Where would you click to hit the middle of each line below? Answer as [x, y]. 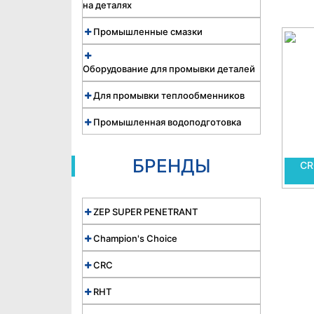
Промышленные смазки [148, 32]
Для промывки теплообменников [169, 95]
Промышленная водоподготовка [167, 122]
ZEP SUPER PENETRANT [145, 212]
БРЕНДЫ [171, 166]
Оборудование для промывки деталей [169, 69]
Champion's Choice [135, 238]
